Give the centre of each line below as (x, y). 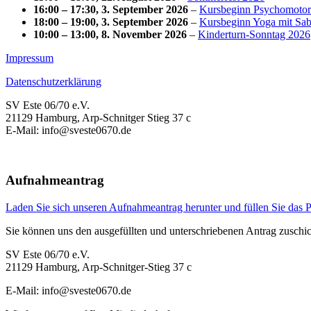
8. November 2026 (144, 34)
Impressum (30, 58)
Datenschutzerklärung (53, 81)
